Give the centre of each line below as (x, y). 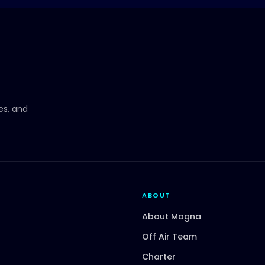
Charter (159, 256)
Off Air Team (169, 236)
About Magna (172, 216)
